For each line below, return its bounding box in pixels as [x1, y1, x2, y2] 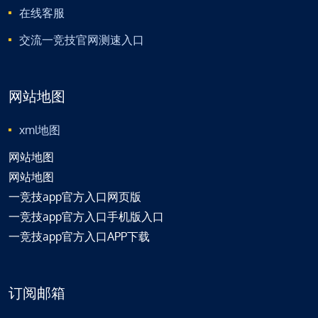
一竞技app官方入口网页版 [9, 190, 141, 204]
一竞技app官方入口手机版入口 [9, 209, 164, 224]
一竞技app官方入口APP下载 [9, 229, 150, 244]
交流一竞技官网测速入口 [19, 33, 144, 48]
